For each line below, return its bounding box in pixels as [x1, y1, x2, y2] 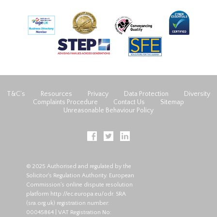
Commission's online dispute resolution [26, 181, 133, 188]
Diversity [184, 90, 210, 98]
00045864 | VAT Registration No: [26, 209, 111, 216]
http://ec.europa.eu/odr [50, 190, 113, 197]
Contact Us [113, 98, 145, 106]
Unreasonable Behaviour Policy [63, 106, 154, 114]
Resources [41, 90, 72, 98]
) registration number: [53, 200, 109, 206]
